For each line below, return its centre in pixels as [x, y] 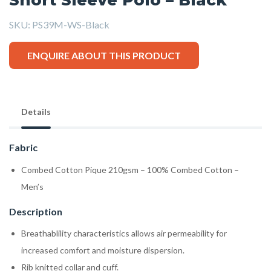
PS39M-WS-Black [71, 25]
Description [36, 211]
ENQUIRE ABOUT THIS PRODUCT [104, 55]
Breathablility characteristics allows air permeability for [124, 233]
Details [36, 112]
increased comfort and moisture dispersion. [103, 250]
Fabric [23, 148]
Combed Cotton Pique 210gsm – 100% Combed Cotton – [130, 169]
